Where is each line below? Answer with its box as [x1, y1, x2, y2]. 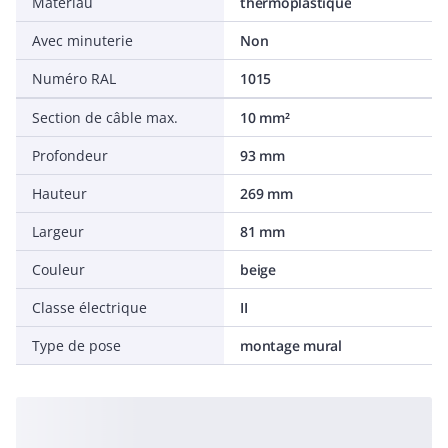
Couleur [32, 260, 85, 279]
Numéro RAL [32, 69, 116, 88]
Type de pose [32, 336, 121, 355]
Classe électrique [32, 298, 147, 317]
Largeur [32, 222, 84, 241]
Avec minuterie [32, 31, 133, 50]
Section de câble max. [32, 108, 178, 127]
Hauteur [32, 184, 87, 203]
